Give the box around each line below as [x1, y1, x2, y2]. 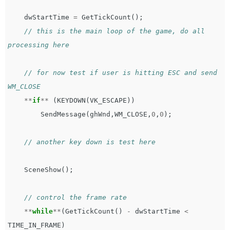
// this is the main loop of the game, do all [24, 27, 205, 35]
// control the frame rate [24, 194, 139, 201]
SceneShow [24, 166, 61, 174]
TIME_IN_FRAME [8, 221, 61, 229]
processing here [8, 41, 69, 49]
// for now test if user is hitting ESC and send [24, 69, 217, 76]
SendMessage [41, 110, 86, 118]
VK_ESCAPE [90, 97, 127, 104]
